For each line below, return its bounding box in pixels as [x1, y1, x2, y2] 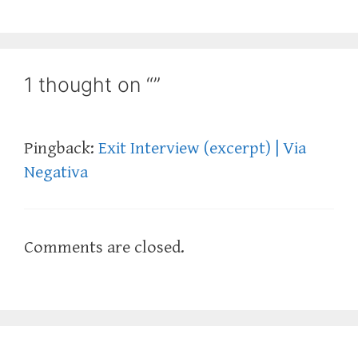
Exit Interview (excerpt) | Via [98, 137, 306, 158]
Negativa [24, 161, 88, 182]
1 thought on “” [24, 72, 161, 97]
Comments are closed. [24, 237, 185, 257]
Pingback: [24, 137, 98, 158]
